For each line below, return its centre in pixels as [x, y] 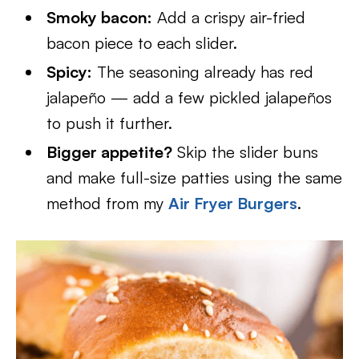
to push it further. [110, 123]
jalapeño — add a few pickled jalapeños [190, 97]
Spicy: [70, 72]
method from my [108, 203]
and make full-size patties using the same [195, 177]
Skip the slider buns [246, 152]
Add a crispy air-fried [229, 17]
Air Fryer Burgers [233, 203]
